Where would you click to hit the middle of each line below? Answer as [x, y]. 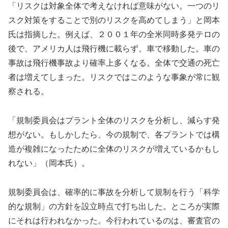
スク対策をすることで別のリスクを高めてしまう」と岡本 [114, 20]
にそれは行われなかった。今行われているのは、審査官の [114, 220]
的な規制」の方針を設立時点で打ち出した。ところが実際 [114, 206]
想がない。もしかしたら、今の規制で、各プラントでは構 [114, 135]
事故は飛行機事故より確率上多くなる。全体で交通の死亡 [114, 63]
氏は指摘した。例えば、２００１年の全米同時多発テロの [114, 35]
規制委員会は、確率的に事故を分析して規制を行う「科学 [114, 192]
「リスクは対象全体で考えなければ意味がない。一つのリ [114, 6]
